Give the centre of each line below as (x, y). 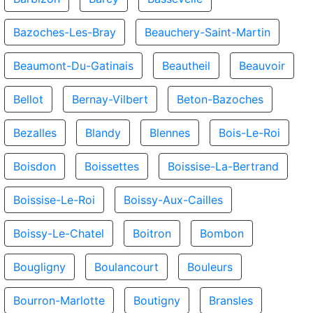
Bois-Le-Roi (249, 133)
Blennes (170, 133)
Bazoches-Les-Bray (65, 32)
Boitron (152, 233)
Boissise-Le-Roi (54, 200)
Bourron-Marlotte (59, 300)
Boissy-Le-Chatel (59, 233)
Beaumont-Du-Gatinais (73, 66)
